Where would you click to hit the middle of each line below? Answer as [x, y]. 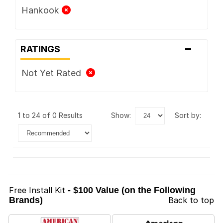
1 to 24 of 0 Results [52, 115]
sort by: [190, 115]
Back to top [191, 200]
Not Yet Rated [54, 73]
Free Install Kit [37, 190]
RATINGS [43, 49]
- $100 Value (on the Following [132, 190]
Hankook [41, 10]
